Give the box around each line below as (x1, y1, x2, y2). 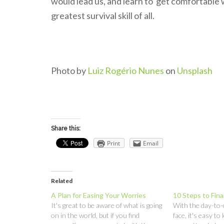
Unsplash (177, 64, 212, 76)
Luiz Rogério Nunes (87, 64, 164, 76)
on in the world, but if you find (51, 210, 139, 219)
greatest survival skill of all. (51, 9, 154, 21)
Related (51, 176, 72, 184)
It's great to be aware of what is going (51, 200, 162, 209)
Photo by (51, 64, 87, 76)
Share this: (51, 124, 80, 132)
